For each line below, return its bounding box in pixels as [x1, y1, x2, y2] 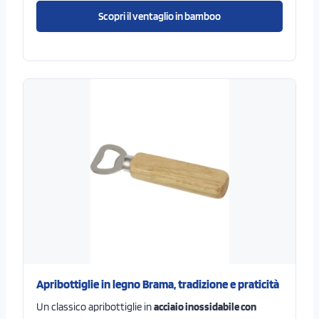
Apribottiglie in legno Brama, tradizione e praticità [36, 277, 279, 292]
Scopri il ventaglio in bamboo [98, 9, 221, 23]
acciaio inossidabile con [153, 300, 256, 314]
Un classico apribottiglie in [36, 300, 154, 314]
